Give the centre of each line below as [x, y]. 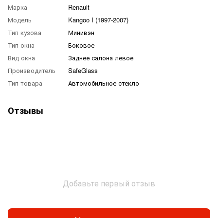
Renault [79, 7]
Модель [20, 19]
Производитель [32, 70]
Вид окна [21, 57]
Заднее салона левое [101, 57]
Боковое [81, 45]
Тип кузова [25, 32]
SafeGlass [83, 70]
